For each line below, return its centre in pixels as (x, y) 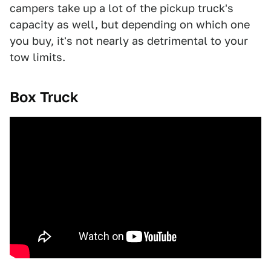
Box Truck (44, 97)
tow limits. (38, 57)
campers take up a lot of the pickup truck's (122, 8)
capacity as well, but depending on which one (130, 24)
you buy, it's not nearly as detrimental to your (129, 41)
